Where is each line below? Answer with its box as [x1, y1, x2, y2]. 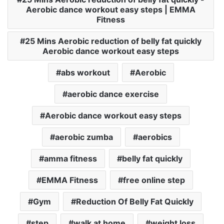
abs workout [60, 67, 110, 78]
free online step [123, 175, 185, 185]
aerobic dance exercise [67, 89, 159, 99]
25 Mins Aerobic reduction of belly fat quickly [25, 36, 201, 46]
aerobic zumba [54, 132, 113, 142]
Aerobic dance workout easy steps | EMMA [26, 4, 195, 15]
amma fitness [44, 153, 97, 164]
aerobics [137, 132, 172, 142]
